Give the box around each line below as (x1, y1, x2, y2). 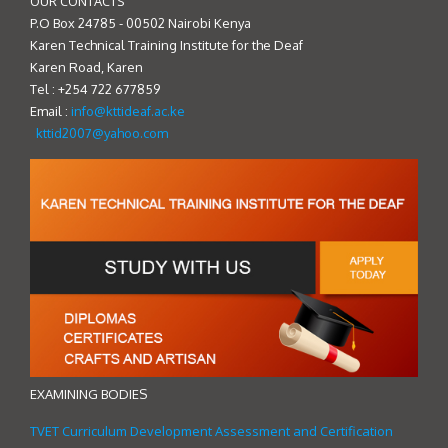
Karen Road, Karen (30, 59, 143, 75)
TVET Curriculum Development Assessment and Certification (30, 422, 393, 441)
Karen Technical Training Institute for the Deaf (30, 37, 303, 53)
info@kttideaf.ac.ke (71, 103, 185, 119)
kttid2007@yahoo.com (36, 125, 168, 141)
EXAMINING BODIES (30, 386, 147, 403)
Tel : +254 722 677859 (30, 81, 160, 97)
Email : (30, 103, 71, 119)
